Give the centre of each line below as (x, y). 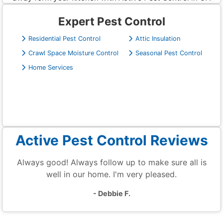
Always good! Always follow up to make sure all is (111, 162)
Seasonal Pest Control (168, 53)
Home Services (51, 68)
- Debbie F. (111, 193)
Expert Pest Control (111, 21)
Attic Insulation (158, 39)
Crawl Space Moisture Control (73, 53)
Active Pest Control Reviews (111, 140)
